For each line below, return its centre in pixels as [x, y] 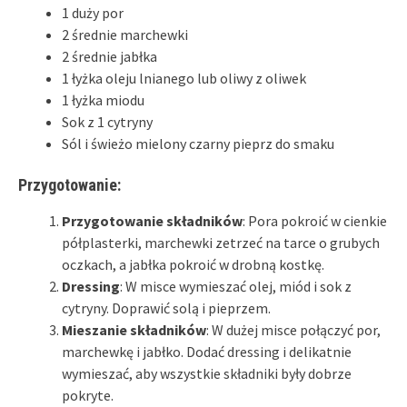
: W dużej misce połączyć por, [293, 329]
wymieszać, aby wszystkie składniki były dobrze [207, 373]
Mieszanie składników [134, 329]
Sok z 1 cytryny [107, 121]
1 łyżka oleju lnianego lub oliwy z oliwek [184, 78]
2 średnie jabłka [109, 56]
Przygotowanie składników [152, 220]
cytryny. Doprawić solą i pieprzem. [166, 308]
